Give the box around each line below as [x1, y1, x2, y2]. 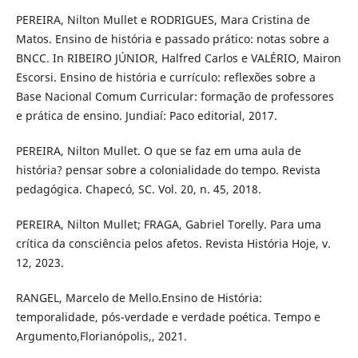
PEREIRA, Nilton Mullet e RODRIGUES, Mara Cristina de [15, 11, 310, 27]
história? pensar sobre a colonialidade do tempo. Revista [15, 161, 320, 177]
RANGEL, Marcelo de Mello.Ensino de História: [15, 289, 262, 305]
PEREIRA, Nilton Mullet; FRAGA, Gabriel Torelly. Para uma [15, 216, 321, 232]
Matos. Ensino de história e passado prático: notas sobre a [15, 30, 329, 46]
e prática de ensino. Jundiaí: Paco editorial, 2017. [15, 107, 277, 123]
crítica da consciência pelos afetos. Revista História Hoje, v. [15, 235, 331, 251]
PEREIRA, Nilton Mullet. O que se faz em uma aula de [15, 142, 301, 158]
